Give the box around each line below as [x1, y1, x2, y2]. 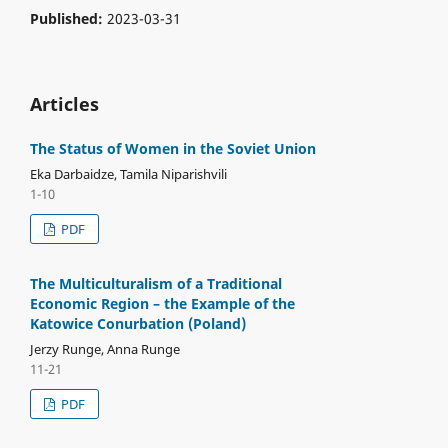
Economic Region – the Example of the [29, 293, 295, 313]
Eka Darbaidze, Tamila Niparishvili [29, 164, 227, 183]
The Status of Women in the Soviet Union [29, 139, 316, 158]
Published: [29, 8, 107, 28]
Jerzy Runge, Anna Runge [29, 339, 180, 358]
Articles [29, 91, 99, 116]
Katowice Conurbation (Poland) [29, 313, 246, 333]
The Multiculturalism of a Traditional [29, 273, 282, 293]
